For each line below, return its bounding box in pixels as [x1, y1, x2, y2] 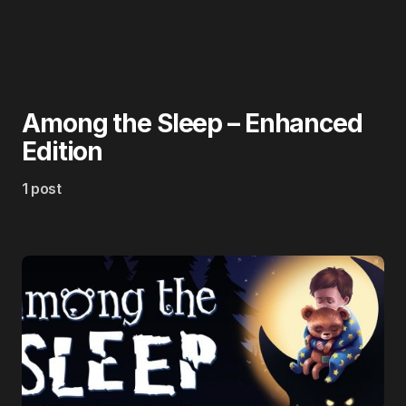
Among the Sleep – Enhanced [22, 108, 362, 139]
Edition [22, 136, 103, 167]
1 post [22, 179, 62, 198]
